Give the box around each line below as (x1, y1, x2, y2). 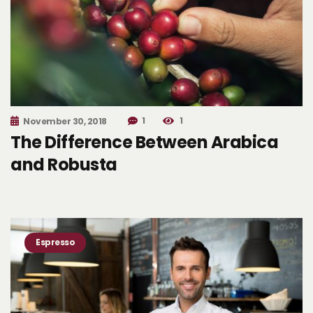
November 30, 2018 (23, 115, 107, 127)
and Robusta (10, 152, 117, 176)
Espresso (36, 235, 75, 248)
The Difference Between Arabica (10, 130, 278, 154)
